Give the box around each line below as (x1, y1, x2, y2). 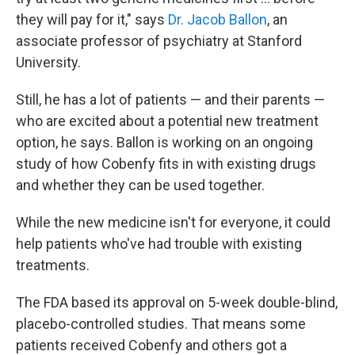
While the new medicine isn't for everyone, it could (16, 214, 330, 231)
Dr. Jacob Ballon (168, 11, 267, 28)
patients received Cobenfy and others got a (16, 337, 287, 353)
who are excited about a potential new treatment (16, 113, 319, 129)
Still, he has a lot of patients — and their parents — (16, 91, 325, 108)
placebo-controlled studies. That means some (16, 315, 306, 332)
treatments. (16, 257, 90, 273)
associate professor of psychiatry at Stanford (16, 32, 302, 49)
